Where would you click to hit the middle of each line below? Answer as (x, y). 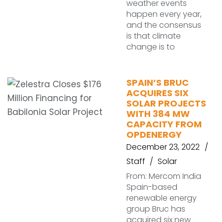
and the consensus (164, 25)
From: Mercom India (164, 176)
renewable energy (162, 198)
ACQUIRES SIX (158, 93)
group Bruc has (156, 209)
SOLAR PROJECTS (166, 103)
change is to (151, 47)
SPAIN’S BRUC (158, 83)
